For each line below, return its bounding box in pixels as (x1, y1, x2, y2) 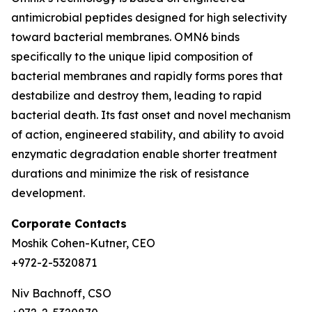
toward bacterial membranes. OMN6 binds (11, 30, 240, 44)
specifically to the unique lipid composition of (11, 49, 253, 63)
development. (11, 186, 85, 200)
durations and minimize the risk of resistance (11, 166, 249, 180)
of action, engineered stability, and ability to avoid (11, 127, 284, 141)
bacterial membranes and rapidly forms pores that (11, 69, 283, 83)
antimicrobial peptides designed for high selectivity (11, 10, 287, 24)
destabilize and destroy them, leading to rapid (11, 88, 262, 102)
